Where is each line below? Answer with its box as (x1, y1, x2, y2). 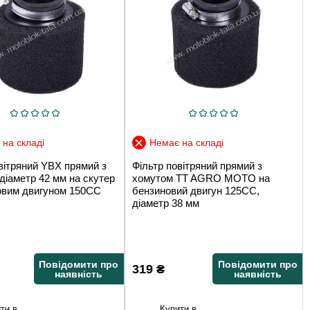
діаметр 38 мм (131, 197, 199, 210)
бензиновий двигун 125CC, (131, 185, 259, 197)
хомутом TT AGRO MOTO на (131, 172, 270, 185)
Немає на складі (149, 137, 224, 149)
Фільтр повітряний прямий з (131, 160, 262, 172)
